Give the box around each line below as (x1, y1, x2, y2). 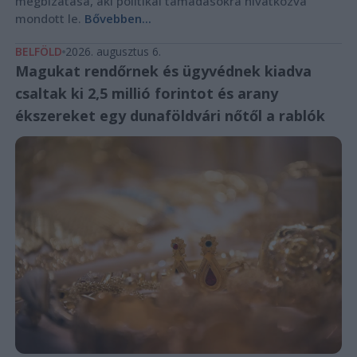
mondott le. (14, 10, 84, 26)
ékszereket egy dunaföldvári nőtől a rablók (14, 105, 325, 125)
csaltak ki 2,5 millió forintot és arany (14, 83, 278, 103)
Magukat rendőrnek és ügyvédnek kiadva (14, 61, 312, 80)
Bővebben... (84, 10, 151, 26)
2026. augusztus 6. (65, 43, 161, 59)
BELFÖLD (14, 43, 62, 59)
